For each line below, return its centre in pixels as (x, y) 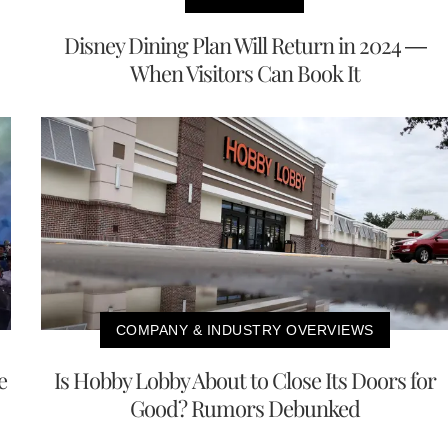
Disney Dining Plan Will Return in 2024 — (244, 45)
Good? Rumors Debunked (244, 408)
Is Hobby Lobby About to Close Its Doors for (244, 380)
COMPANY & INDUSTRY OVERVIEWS (244, 330)
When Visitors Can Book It (244, 73)
